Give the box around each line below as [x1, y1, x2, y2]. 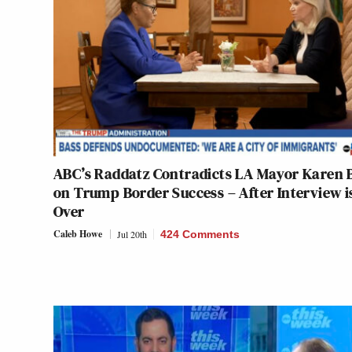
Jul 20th [117, 227, 147, 240]
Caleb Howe [53, 226, 102, 240]
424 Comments [160, 227, 240, 240]
